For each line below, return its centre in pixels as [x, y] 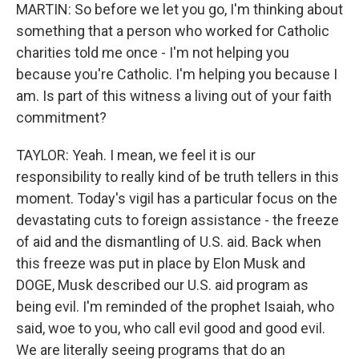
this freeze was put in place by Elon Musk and [161, 263]
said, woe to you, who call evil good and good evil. [171, 328]
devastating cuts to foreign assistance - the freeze [177, 220]
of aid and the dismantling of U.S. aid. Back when [169, 242]
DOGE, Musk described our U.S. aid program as [162, 285]
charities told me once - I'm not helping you [153, 52]
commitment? [61, 117]
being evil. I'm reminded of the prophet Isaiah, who [175, 307]
